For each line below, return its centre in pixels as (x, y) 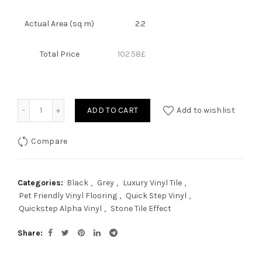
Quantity (57, 104)
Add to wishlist (206, 110)
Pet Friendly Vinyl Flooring (68, 196)
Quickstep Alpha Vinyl (60, 208)
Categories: (42, 183)
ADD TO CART (113, 110)
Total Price (59, 54)
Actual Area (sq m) (59, 24)
